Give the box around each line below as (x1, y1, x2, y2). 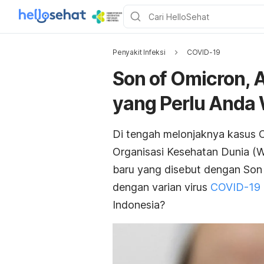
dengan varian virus (113, 181, 210, 193)
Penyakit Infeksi (113, 48, 166, 57)
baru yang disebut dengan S (113, 163, 250, 176)
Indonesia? (113, 199, 165, 211)
